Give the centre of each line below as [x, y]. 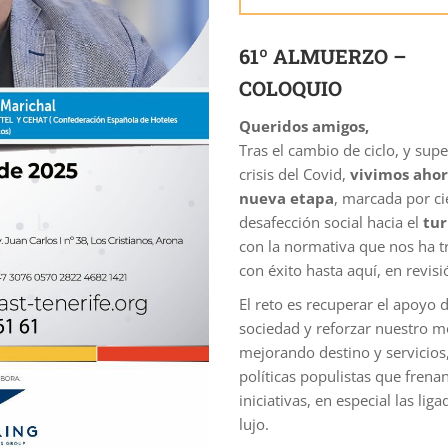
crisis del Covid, [295, 173]
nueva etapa [287, 197]
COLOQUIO [291, 87]
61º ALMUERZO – [323, 55]
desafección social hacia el [331, 221]
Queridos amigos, [304, 125]
